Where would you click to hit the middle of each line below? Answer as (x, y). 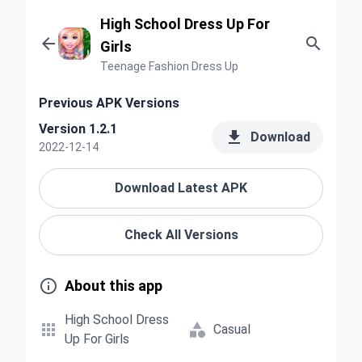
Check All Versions (181, 235)
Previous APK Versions (109, 103)
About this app (114, 286)
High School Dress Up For (185, 24)
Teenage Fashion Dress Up (169, 66)
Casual (232, 329)
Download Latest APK (181, 188)
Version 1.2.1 (78, 129)
